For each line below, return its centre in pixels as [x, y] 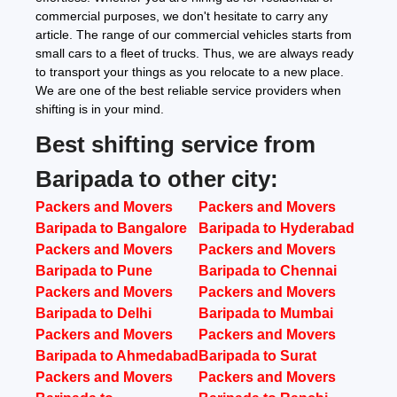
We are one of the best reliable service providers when [188, 91]
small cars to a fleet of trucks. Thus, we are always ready [195, 54]
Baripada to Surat [257, 356]
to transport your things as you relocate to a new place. [190, 72]
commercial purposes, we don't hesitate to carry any [182, 16]
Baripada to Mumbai [266, 314]
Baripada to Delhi [93, 314]
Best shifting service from [175, 145]
